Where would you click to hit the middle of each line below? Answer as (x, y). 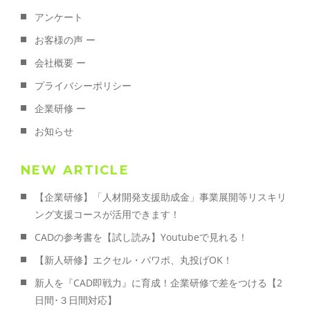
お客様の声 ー (65, 40)
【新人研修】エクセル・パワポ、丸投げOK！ (134, 260)
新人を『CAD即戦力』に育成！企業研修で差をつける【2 (158, 283)
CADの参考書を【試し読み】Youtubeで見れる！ (141, 237)
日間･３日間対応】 (76, 300)
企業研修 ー (60, 109)
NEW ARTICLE (75, 171)
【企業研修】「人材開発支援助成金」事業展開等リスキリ (161, 197)
